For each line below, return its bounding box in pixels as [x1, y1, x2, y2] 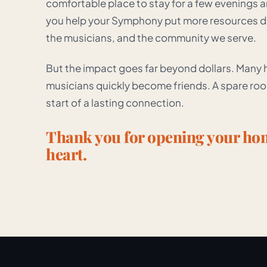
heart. [46, 144, 87, 164]
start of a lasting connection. [46, 96, 185, 109]
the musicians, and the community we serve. [46, 31, 257, 44]
